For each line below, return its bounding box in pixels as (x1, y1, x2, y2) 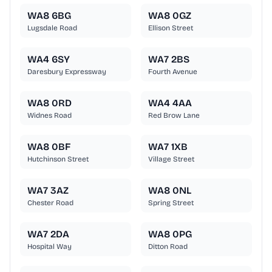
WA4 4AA (148, 97, 192, 109)
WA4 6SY (27, 53, 70, 66)
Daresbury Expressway (27, 67, 106, 76)
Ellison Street (148, 24, 193, 33)
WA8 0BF (27, 141, 70, 153)
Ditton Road (148, 242, 188, 251)
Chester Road (27, 199, 73, 208)
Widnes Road (27, 111, 72, 120)
